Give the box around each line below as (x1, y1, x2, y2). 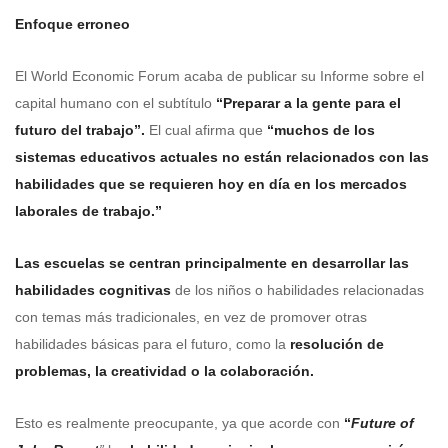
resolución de (290, 335, 384, 352)
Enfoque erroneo (15, 15, 130, 32)
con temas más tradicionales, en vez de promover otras (15, 308, 367, 325)
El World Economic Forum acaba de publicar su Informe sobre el (15, 67, 424, 84)
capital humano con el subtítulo (15, 94, 216, 111)
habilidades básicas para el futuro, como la (15, 335, 290, 352)
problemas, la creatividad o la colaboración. (15, 362, 314, 379)
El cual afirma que (145, 121, 267, 138)
